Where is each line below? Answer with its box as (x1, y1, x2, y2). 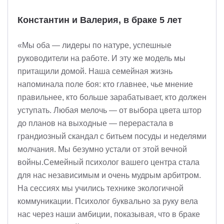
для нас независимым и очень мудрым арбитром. (17, 171, 201, 179)
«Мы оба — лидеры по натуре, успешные (17, 41, 171, 49)
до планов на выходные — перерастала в (17, 119, 173, 127)
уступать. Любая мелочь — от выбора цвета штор (17, 106, 201, 114)
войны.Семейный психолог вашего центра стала (17, 158, 199, 166)
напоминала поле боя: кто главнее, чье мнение (17, 80, 193, 88)
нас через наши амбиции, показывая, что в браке (17, 210, 200, 218)
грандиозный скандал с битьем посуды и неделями (17, 132, 206, 140)
